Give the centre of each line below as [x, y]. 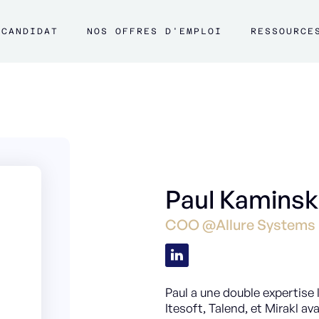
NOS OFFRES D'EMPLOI [155, 31]
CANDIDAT [30, 31]
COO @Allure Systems [240, 225]
